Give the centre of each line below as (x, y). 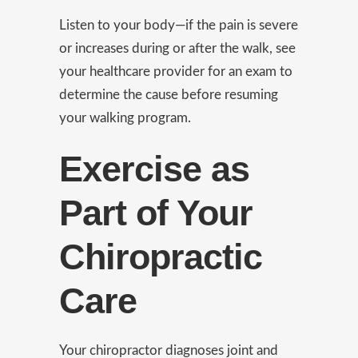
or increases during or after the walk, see (177, 48)
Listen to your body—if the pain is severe (179, 25)
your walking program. (125, 118)
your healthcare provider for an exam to (176, 72)
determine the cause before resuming (169, 95)
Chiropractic (161, 257)
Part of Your (156, 213)
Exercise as (154, 169)
